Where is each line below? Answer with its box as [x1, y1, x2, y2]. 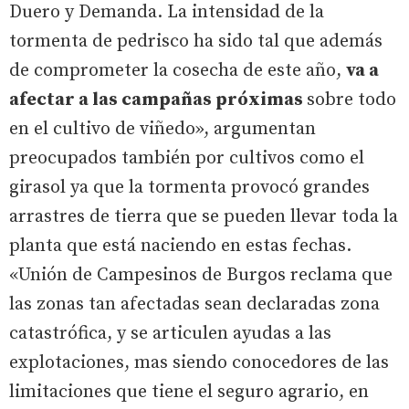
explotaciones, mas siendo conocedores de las [9, 351, 389, 374]
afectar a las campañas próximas [9, 88, 307, 111]
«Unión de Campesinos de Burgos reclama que [9, 263, 393, 287]
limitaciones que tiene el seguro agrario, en [9, 380, 369, 404]
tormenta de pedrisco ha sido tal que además [9, 29, 383, 53]
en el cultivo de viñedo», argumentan [9, 117, 316, 141]
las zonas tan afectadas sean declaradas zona [9, 292, 380, 316]
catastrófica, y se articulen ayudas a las [9, 321, 331, 345]
